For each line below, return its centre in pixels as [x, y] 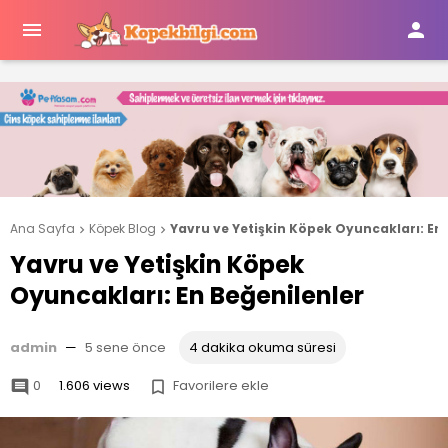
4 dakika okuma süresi [262, 348]
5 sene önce [125, 348]
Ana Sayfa [42, 229]
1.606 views [94, 386]
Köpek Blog [122, 229]
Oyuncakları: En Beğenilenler [187, 296]
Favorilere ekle [221, 386]
